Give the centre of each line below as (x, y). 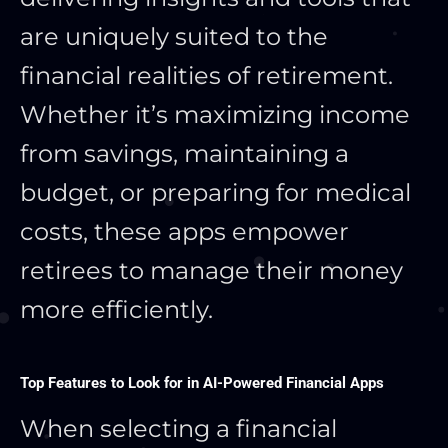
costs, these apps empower (184, 231)
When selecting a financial (178, 428)
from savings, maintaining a (184, 153)
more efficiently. (116, 309)
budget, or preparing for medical (215, 192)
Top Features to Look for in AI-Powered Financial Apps (202, 382)
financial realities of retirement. (206, 75)
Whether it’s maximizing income (215, 114)
